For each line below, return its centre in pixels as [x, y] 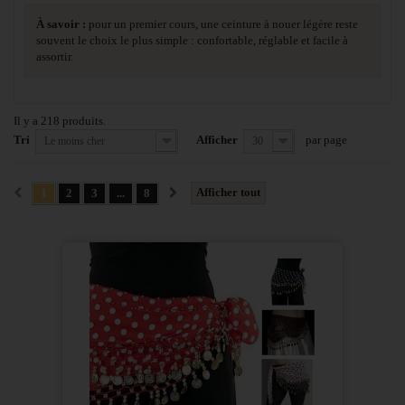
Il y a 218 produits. [60, 120]
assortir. [55, 56]
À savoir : [61, 24]
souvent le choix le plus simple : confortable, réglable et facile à [192, 40]
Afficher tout [228, 192]
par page [326, 139]
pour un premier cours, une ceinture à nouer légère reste [222, 24]
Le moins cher [75, 141]
